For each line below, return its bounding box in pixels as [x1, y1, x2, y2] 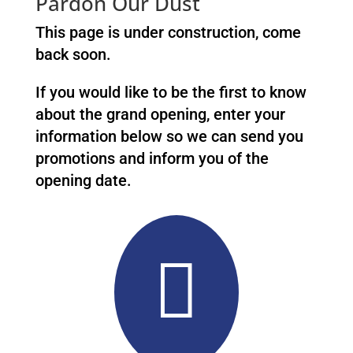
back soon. [35, 45, 111, 64]
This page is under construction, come [35, 23, 301, 42]
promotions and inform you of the [35, 149, 269, 168]
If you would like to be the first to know [35, 83, 307, 102]
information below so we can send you [35, 127, 303, 146]
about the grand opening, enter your [35, 105, 285, 124]
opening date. [35, 171, 132, 190]
